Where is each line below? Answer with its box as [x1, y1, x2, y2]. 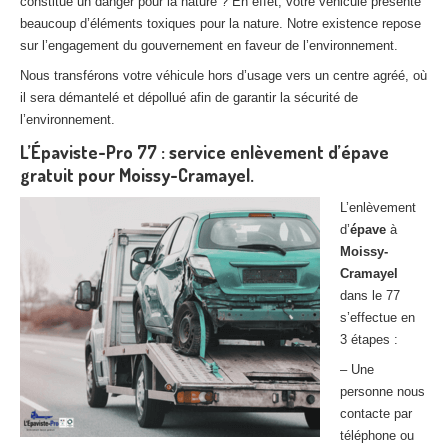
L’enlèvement [340, 200, 416, 215]
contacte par [340, 406, 412, 421]
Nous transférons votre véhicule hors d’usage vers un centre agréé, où [20, 68, 427, 83]
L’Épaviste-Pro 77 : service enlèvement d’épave [20, 141, 389, 163]
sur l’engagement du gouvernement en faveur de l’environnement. [20, 38, 398, 53]
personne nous [340, 384, 425, 399]
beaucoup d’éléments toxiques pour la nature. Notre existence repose [20, 16, 421, 31]
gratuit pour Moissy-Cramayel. [20, 164, 254, 186]
